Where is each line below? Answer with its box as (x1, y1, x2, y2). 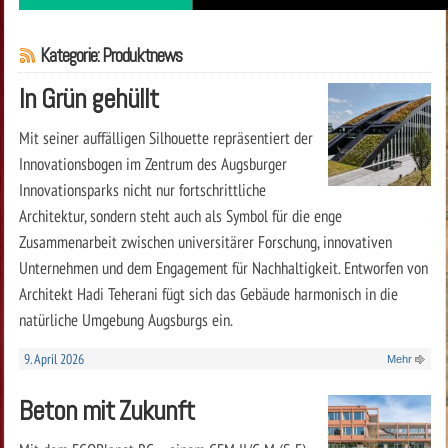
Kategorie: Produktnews (39, 43, 182, 68)
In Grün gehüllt (18, 80, 158, 116)
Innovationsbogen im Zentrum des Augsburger (18, 151, 287, 175)
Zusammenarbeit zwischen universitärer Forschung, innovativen (18, 229, 392, 253)
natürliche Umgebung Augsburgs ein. (18, 307, 233, 331)
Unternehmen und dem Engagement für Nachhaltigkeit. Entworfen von (18, 255, 428, 279)
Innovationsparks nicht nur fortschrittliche (18, 177, 266, 201)
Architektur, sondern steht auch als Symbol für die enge (18, 203, 342, 227)
